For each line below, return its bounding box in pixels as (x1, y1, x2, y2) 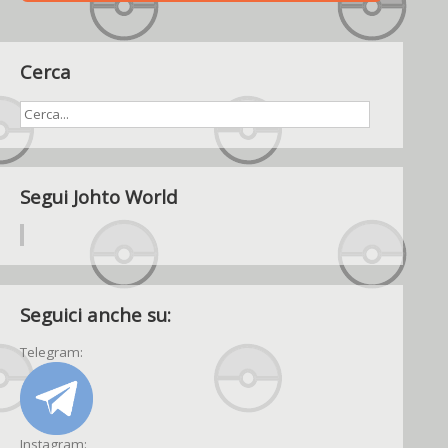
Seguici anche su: (19, 301, 171, 327)
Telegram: (19, 343, 83, 362)
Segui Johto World (19, 184, 178, 210)
